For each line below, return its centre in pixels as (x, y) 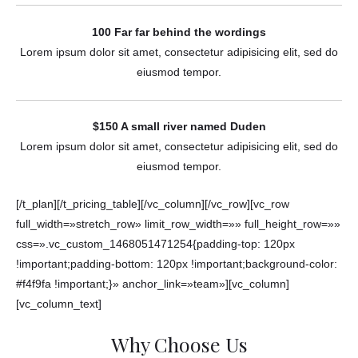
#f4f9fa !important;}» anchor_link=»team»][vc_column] (153, 284)
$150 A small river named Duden (179, 127)
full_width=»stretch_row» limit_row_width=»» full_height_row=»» (178, 225)
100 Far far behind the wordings (179, 32)
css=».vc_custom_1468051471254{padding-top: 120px (155, 245)
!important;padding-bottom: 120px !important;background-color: (177, 265)
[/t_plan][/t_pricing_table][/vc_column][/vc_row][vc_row (153, 205)
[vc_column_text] (59, 304)
